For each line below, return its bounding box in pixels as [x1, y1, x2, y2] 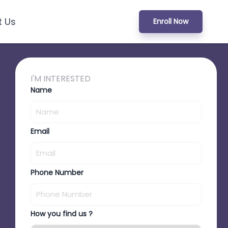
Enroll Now [153, 16, 188, 26]
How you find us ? [30, 209, 93, 219]
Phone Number [30, 167, 83, 178]
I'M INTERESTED [30, 73, 91, 84]
